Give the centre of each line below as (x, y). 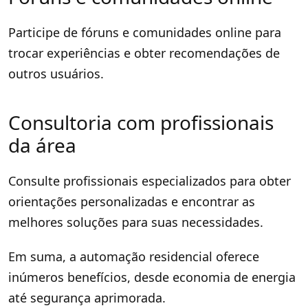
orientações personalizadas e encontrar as (132, 201)
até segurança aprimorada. (87, 297)
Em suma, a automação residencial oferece (134, 256)
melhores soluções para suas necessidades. (136, 222)
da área (42, 145)
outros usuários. (56, 73)
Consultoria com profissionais (141, 122)
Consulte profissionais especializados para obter (150, 180)
